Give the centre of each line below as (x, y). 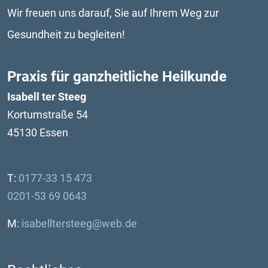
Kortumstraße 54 (48, 114)
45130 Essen (38, 132)
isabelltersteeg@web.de (79, 223)
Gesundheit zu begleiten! (66, 34)
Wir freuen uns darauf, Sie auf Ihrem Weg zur (113, 13)
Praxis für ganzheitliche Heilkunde (117, 76)
